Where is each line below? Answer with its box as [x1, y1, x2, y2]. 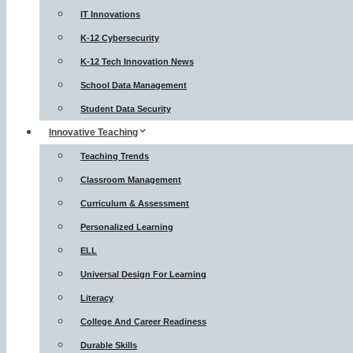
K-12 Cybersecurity [80, 33, 159, 43]
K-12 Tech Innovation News [80, 57, 194, 66]
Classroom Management [80, 175, 181, 184]
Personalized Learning [80, 222, 173, 232]
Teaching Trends [80, 151, 149, 161]
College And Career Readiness [80, 317, 206, 326]
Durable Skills [80, 340, 137, 350]
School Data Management [80, 80, 187, 90]
